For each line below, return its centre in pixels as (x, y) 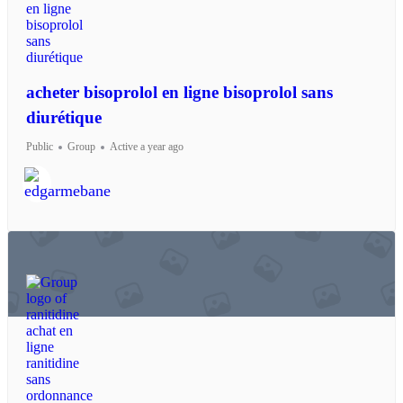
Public (40, 147)
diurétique (64, 118)
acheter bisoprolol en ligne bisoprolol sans (179, 93)
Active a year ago (147, 147)
